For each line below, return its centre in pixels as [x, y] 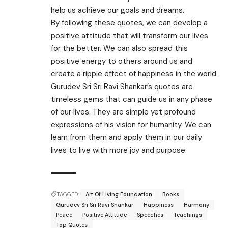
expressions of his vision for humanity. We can [131, 125]
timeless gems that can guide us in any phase [132, 99]
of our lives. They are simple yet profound [123, 112]
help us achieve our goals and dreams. [118, 10]
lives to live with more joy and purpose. [119, 150]
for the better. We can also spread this [119, 48]
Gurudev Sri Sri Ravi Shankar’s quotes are [122, 87]
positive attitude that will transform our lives [130, 36]
